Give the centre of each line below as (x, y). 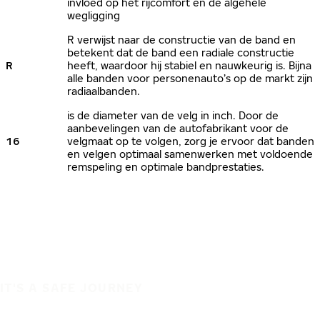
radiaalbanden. (104, 91)
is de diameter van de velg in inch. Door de (173, 115)
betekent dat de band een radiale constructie (181, 52)
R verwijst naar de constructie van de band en (181, 40)
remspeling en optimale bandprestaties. (166, 167)
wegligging (94, 15)
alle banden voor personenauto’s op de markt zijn (190, 78)
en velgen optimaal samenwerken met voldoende (190, 154)
